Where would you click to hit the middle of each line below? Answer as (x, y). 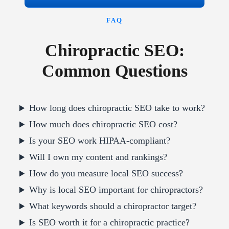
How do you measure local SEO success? (106, 174)
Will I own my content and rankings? (98, 157)
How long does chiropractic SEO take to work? (117, 108)
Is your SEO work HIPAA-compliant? (100, 141)
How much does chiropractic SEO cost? (104, 124)
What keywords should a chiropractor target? (113, 206)
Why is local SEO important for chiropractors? (116, 190)
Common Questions (114, 71)
